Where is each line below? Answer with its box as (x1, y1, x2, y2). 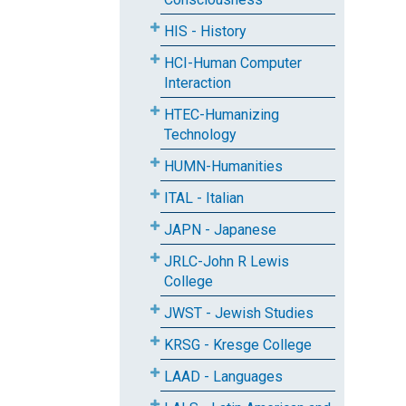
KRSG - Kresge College (164, 336, 312, 353)
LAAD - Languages (164, 368, 283, 385)
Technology (164, 126, 237, 143)
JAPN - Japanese (164, 221, 276, 238)
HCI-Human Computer (164, 54, 302, 72)
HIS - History (164, 23, 246, 40)
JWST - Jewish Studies (164, 304, 314, 322)
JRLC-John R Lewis (164, 253, 289, 270)
